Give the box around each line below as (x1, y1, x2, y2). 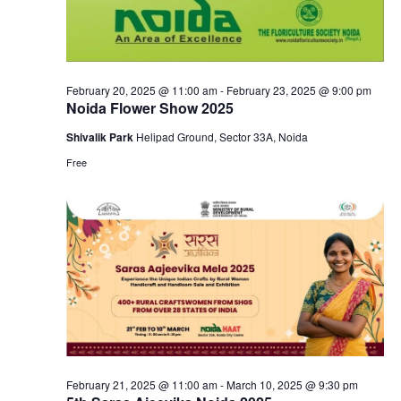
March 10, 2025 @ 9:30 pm (226, 377, 358, 393)
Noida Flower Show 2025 (65, 98, 234, 119)
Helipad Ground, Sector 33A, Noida (135, 129, 308, 145)
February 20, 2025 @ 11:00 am (65, 82, 218, 98)
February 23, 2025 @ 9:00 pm (226, 82, 371, 98)
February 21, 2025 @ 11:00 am (65, 377, 218, 393)
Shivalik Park (65, 129, 136, 146)
